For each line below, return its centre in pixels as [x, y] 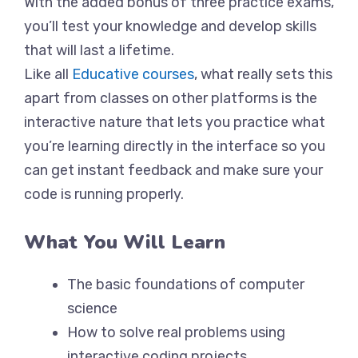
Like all [48, 74]
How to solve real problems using [176, 332]
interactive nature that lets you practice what [175, 122]
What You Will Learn [125, 242]
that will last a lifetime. [99, 50]
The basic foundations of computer [186, 284]
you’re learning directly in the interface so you [175, 146]
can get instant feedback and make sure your [173, 170]
